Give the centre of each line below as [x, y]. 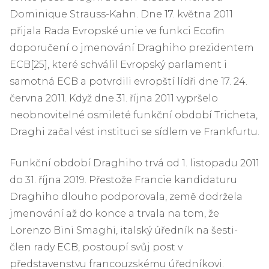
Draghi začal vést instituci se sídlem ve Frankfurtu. [134, 131]
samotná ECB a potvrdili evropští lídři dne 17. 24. [128, 81]
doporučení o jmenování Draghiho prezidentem [132, 47]
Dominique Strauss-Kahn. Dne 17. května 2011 [121, 14]
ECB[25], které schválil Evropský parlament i [118, 64]
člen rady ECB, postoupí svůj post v [96, 247]
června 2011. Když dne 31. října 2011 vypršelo [114, 98]
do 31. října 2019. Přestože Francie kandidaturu [123, 180]
